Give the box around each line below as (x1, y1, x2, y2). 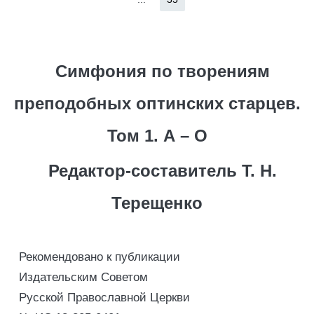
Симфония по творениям (55, 62, 270, 81)
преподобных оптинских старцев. (13, 94, 301, 113)
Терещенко (111, 193, 203, 212)
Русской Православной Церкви (19, 291, 190, 304)
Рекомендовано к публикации (19, 250, 180, 264)
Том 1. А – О (107, 126, 207, 145)
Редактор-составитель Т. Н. (48, 161, 277, 180)
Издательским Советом (19, 271, 148, 284)
